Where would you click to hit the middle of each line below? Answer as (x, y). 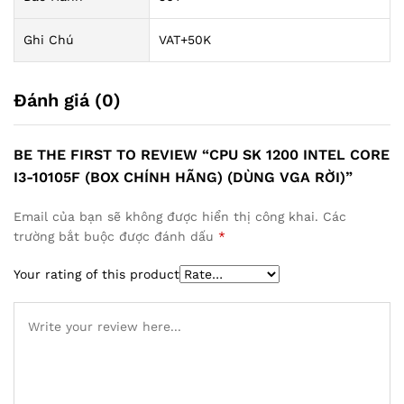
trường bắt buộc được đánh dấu (116, 236)
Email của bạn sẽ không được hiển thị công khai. (166, 216)
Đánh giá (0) (67, 100)
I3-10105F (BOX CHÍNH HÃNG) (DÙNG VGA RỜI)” (183, 177)
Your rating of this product (96, 274)
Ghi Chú (49, 39)
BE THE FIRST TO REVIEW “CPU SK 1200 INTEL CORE (202, 154)
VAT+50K (185, 39)
